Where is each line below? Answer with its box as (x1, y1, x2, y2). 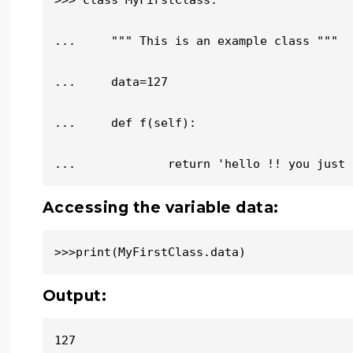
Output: (42, 287, 107, 305)
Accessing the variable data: (42, 199, 279, 217)
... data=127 (54, 75, 168, 89)
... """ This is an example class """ (54, 34, 338, 48)
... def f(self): (54, 116, 196, 130)
